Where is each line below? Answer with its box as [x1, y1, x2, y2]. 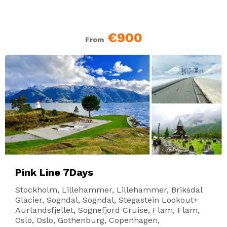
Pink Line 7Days [15, 166, 93, 178]
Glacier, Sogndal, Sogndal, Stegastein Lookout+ [15, 195, 198, 205]
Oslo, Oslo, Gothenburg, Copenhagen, [15, 215, 160, 225]
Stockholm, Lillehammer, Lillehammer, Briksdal [15, 184, 202, 195]
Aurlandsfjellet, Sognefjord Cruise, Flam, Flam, [15, 205, 200, 215]
